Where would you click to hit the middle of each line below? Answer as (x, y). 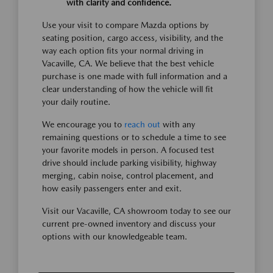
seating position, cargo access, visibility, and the (133, 38)
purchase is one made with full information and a (135, 76)
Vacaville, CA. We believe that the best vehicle (128, 63)
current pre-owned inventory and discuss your (129, 224)
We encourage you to (83, 124)
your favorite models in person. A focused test (128, 150)
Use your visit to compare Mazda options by (125, 25)
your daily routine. (76, 102)
